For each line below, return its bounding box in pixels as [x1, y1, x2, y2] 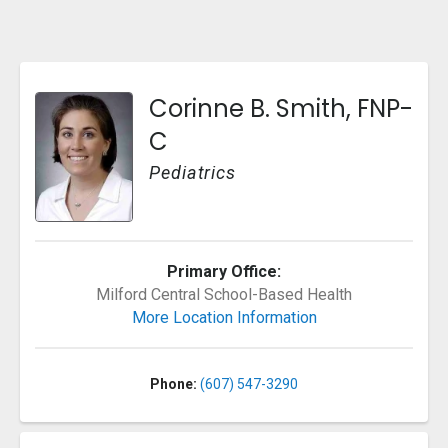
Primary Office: [167, 261, 281, 281]
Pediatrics [149, 161, 236, 183]
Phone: [150, 375, 197, 392]
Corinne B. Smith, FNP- [149, 91, 413, 125]
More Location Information [131, 307, 317, 327]
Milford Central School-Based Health [96, 284, 352, 304]
